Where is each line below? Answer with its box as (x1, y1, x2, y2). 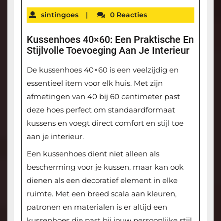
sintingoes (40, 10, 78, 19)
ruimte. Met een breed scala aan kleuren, (26, 189, 177, 199)
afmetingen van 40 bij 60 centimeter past (26, 92, 180, 102)
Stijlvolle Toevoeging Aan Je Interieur (26, 44, 189, 57)
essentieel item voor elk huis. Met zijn (26, 78, 163, 88)
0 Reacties (110, 10, 147, 19)
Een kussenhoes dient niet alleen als (26, 149, 159, 159)
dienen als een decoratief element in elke (26, 176, 178, 185)
